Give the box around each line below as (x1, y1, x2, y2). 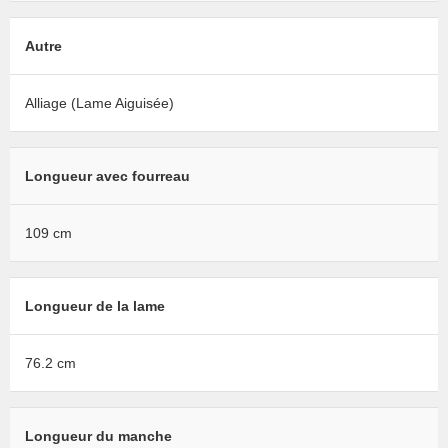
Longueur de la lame (25, 298, 165, 315)
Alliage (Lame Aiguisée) (25, 95, 174, 112)
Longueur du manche (25, 428, 172, 445)
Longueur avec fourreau (25, 168, 190, 185)
